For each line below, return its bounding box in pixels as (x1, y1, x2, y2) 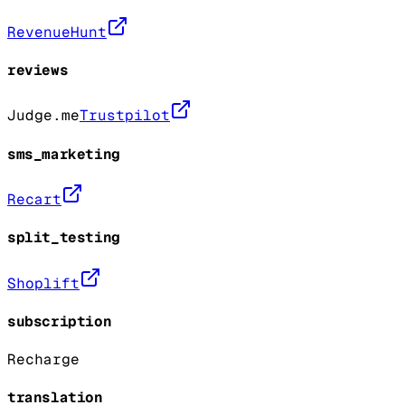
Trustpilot (80, 106, 170, 126)
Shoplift (7, 273, 80, 293)
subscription (7, 311, 112, 331)
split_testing (7, 228, 120, 248)
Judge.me (7, 106, 80, 126)
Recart (7, 189, 61, 209)
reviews (7, 61, 69, 80)
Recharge (7, 350, 80, 370)
